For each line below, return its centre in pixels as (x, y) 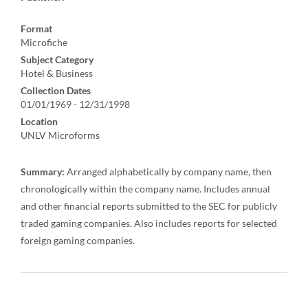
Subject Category (57, 59)
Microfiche (44, 42)
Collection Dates (56, 90)
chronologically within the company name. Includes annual (145, 189)
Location (39, 121)
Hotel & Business (57, 73)
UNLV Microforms (60, 135)
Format (36, 29)
